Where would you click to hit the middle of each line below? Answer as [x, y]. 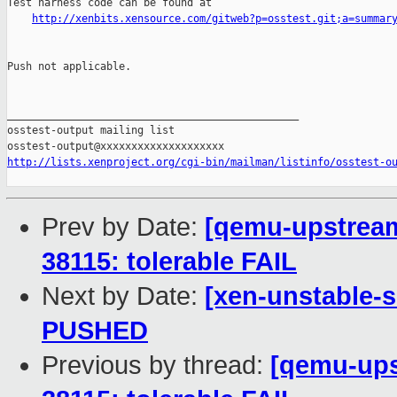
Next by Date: [123, 296]
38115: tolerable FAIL [169, 262]
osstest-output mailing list [91, 131]
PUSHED [95, 331]
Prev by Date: [123, 227]
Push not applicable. [69, 67]
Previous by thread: [156, 366]
